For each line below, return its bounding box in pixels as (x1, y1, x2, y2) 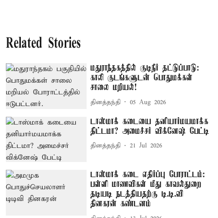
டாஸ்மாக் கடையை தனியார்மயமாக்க (91, 116, 209, 127)
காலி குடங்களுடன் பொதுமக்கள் (91, 73, 193, 83)
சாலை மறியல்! (91, 83, 137, 92)
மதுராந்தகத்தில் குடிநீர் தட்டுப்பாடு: (91, 63, 200, 73)
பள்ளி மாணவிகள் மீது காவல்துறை (91, 180, 202, 190)
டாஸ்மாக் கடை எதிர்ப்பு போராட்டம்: (91, 170, 205, 180)
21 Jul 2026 (130, 142, 163, 150)
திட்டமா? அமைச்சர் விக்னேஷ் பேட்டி (91, 126, 210, 136)
